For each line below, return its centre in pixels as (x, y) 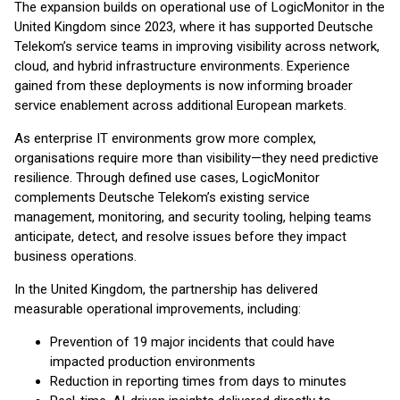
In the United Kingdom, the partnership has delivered (166, 289)
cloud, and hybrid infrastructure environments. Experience (182, 66)
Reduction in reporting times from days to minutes (198, 381)
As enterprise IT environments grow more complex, (165, 138)
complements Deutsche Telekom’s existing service (162, 197)
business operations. (75, 256)
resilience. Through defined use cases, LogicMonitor (167, 178)
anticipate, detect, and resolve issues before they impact (180, 237)
